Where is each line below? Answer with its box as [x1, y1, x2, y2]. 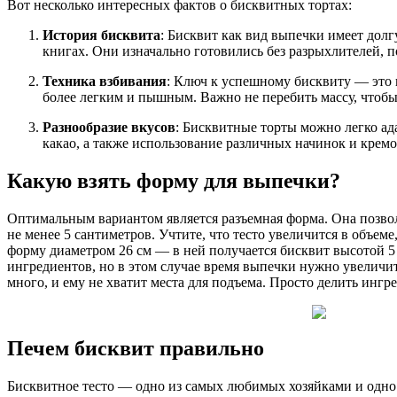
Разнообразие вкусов [43, 120, 175, 136]
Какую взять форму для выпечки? [7, 169, 340, 193]
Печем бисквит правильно [7, 336, 264, 360]
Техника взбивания [43, 74, 167, 90]
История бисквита [43, 27, 160, 43]
